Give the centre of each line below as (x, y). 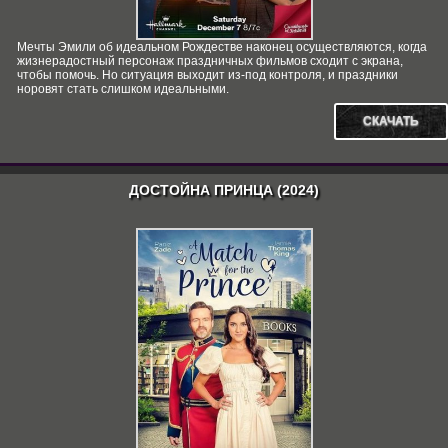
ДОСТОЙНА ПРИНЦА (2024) (224, 190)
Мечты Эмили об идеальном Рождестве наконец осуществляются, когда (222, 47)
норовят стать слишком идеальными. (123, 89)
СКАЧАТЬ (391, 121)
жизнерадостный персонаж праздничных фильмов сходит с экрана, (210, 61)
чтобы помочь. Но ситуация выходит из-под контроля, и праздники (207, 75)
